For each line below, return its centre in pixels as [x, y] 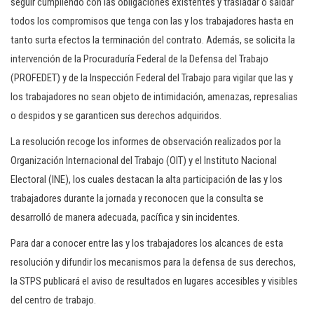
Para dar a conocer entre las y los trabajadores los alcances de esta [147, 243]
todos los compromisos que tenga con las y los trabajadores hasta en [152, 21]
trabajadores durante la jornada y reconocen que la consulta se [137, 198]
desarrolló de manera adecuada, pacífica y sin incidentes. [125, 217]
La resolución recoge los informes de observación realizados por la [146, 142]
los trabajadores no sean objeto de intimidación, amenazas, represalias [154, 97]
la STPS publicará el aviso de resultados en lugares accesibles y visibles [154, 281]
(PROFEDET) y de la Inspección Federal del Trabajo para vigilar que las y [152, 78]
